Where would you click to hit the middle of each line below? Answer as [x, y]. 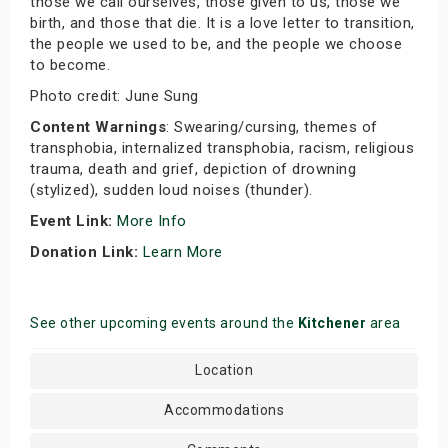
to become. [70, 65]
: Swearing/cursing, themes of [272, 127]
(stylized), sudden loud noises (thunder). [171, 190]
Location [224, 370]
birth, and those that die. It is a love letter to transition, [222, 23]
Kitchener [331, 323]
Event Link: [71, 221]
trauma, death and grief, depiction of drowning [193, 169]
